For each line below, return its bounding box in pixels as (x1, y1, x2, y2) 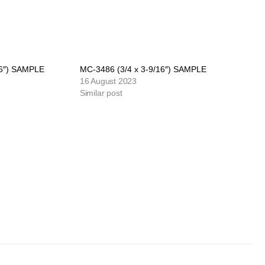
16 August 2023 (79, 76, 137, 86)
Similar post (79, 88, 122, 98)
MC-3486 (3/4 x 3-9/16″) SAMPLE (79, 64, 206, 75)
